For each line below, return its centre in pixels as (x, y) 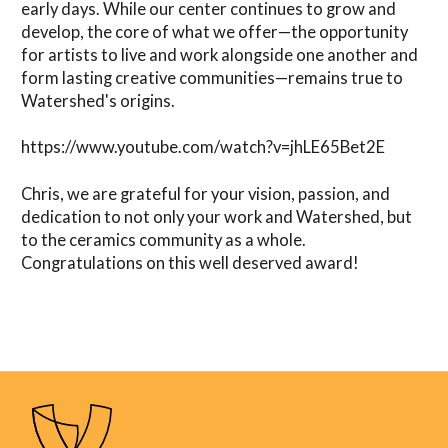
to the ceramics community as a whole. (163, 239)
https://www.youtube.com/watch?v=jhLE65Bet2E (203, 147)
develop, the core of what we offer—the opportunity (214, 32)
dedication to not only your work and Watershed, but (216, 216)
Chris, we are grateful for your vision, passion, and (205, 193)
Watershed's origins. (98, 101)
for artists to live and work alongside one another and (219, 55)
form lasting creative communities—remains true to (212, 78)
